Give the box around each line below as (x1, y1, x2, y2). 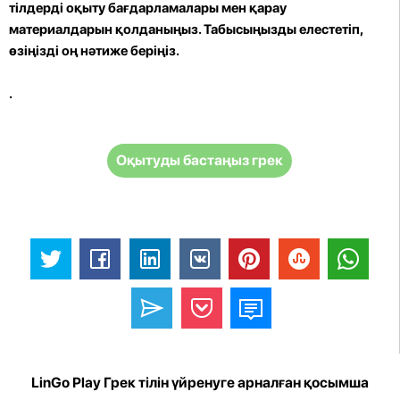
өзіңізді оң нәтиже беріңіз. (9, 42, 179, 59)
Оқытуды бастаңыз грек (116, 151, 283, 169)
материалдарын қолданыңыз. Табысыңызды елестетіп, (9, 21, 362, 37)
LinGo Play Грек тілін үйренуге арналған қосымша (31, 374, 369, 392)
